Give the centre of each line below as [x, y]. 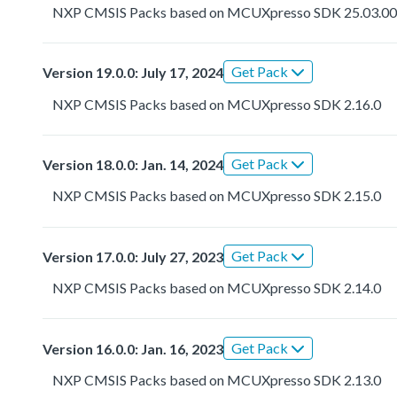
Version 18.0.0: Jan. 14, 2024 [133, 165]
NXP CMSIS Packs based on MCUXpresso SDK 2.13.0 [217, 379]
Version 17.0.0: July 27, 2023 [133, 256]
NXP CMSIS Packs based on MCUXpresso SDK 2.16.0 [217, 104]
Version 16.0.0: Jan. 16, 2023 [133, 348]
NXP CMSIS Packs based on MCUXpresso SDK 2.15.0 [217, 196]
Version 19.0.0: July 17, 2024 [133, 73]
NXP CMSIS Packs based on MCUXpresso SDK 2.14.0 [217, 288]
